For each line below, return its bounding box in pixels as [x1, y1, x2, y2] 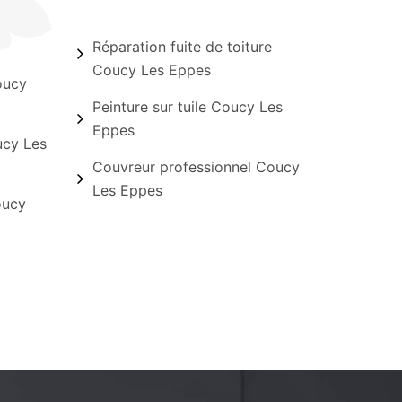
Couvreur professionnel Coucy [92, 158, 300, 176]
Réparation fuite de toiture [92, 38, 272, 56]
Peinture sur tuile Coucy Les [92, 98, 283, 116]
